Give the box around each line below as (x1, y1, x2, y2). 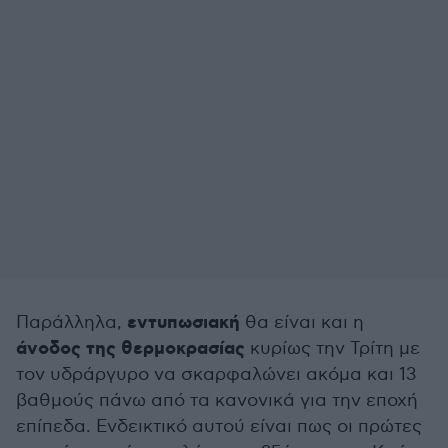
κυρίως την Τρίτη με (245, 338, 420, 359)
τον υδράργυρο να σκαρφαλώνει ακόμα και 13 (16, 364, 416, 385)
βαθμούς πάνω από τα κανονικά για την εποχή (16, 390, 418, 411)
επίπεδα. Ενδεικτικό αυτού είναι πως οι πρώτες (16, 416, 422, 437)
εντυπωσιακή (127, 311, 240, 335)
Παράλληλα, (16, 312, 127, 333)
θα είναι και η (240, 312, 364, 333)
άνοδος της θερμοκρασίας (16, 337, 245, 361)
